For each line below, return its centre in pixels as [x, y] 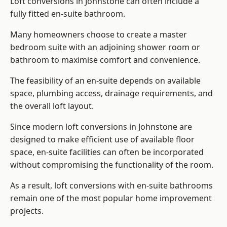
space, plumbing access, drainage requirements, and [111, 93]
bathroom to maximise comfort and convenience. [105, 60]
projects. [27, 211]
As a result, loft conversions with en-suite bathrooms [111, 186]
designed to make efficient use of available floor [102, 140]
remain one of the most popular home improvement [111, 198]
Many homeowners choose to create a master [99, 35]
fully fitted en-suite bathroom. [68, 14]
